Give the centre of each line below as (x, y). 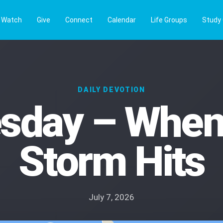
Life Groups (169, 20)
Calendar (122, 20)
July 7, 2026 (111, 197)
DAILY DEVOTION (111, 90)
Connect (79, 20)
